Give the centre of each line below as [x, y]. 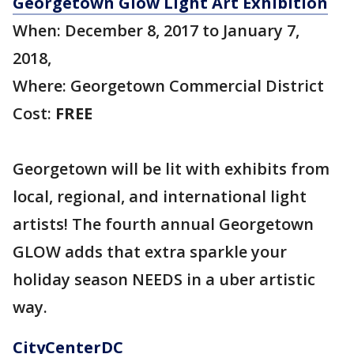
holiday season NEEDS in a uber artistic [164, 279]
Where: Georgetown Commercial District [168, 86]
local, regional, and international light [160, 196]
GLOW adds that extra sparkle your [150, 252]
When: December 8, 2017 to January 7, [156, 30]
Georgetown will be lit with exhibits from [171, 169]
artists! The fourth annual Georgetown [163, 224]
